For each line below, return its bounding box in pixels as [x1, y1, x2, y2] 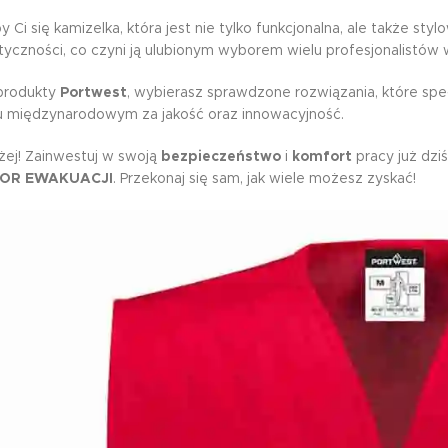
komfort [292, 150, 352, 164]
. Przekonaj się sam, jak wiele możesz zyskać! [113, 172, 416, 186]
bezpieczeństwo [161, 150, 281, 164]
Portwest [60, 86, 127, 100]
